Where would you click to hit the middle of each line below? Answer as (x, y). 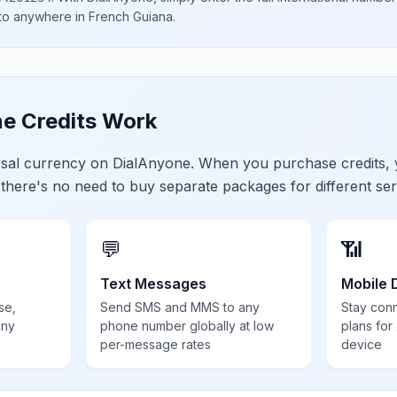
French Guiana (131, 16)
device (361, 344)
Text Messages (154, 284)
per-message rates (156, 344)
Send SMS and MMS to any (180, 307)
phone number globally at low (187, 326)
